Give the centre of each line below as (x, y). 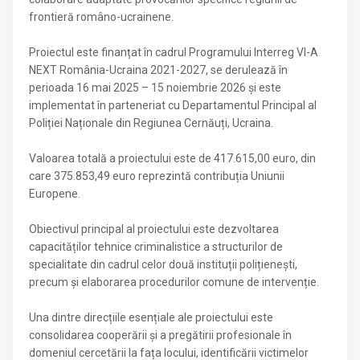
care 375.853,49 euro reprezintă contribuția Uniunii (157, 176)
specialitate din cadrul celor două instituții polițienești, (163, 264)
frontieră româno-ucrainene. (101, 17)
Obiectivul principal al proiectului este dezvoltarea (154, 229)
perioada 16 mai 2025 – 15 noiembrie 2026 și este (155, 88)
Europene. (55, 194)
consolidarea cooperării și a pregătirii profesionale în (160, 335)
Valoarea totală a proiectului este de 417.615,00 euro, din (172, 158)
